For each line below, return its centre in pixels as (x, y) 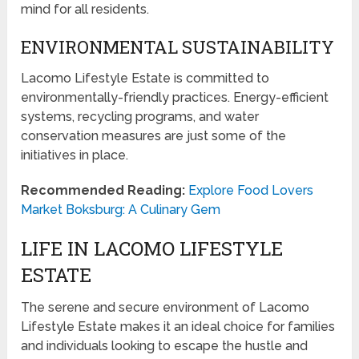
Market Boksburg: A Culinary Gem (121, 210)
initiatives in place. (75, 155)
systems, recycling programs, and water (140, 117)
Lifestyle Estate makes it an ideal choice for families (178, 327)
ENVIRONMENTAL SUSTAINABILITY (178, 47)
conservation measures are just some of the (154, 136)
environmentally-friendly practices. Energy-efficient (175, 98)
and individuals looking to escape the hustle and (165, 346)
